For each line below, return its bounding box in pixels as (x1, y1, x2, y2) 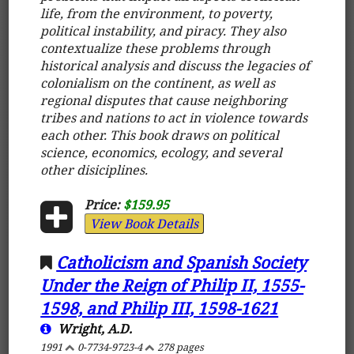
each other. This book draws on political (40, 126, 280, 144)
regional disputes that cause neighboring (40, 91, 288, 109)
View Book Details (89, 214, 198, 232)
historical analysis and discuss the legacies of (40, 56, 311, 74)
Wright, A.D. (51, 319, 133, 337)
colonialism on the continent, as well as (40, 73, 276, 92)
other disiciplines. (40, 160, 149, 179)
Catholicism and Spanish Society (56, 250, 307, 273)
